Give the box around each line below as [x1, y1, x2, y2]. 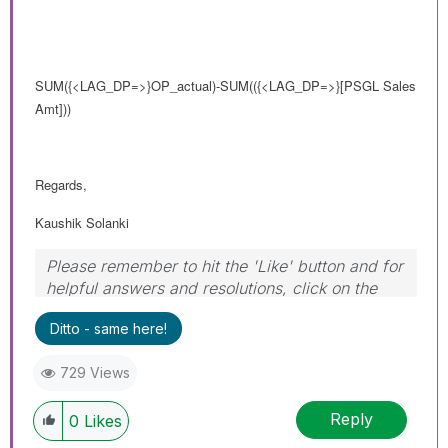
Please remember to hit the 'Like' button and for [46, 255, 403, 276]
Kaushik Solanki [35, 212, 129, 232]
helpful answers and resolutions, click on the [46, 277, 377, 298]
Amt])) [35, 98, 71, 118]
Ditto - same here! [50, 319, 167, 337]
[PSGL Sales [340, 75, 416, 95]
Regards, [35, 174, 87, 194]
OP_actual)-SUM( [151, 75, 253, 95]
